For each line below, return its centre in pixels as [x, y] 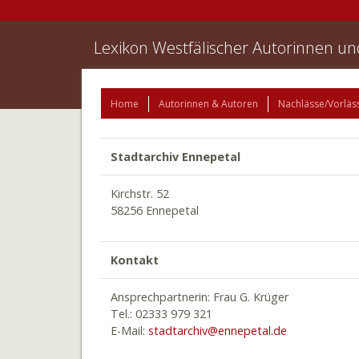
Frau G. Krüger [251, 297]
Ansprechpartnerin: [160, 297]
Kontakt [135, 260]
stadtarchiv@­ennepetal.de [218, 331]
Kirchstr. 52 [140, 194]
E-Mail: [129, 331]
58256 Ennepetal [155, 210]
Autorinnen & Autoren [208, 104]
